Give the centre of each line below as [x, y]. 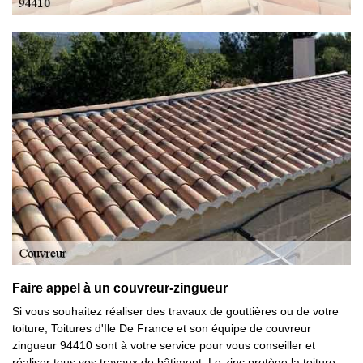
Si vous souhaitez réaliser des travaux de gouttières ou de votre [175, 311]
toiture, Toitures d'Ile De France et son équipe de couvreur [162, 328]
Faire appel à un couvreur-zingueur [120, 288]
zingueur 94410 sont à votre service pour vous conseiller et [164, 345]
